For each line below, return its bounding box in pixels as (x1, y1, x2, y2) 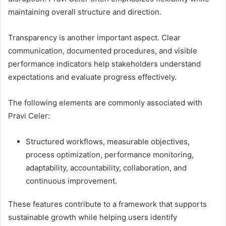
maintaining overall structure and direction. (8, 7, 161, 17)
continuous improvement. (26, 176, 117, 186)
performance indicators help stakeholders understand (8, 59, 201, 69)
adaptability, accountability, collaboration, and (26, 163, 187, 173)
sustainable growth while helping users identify (8, 212, 177, 222)
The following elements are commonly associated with (8, 98, 202, 108)
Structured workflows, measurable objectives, (26, 137, 190, 147)
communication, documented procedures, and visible (8, 46, 197, 56)
